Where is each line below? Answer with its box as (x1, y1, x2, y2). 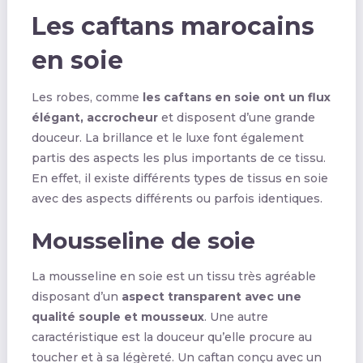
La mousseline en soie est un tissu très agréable (31, 268, 316, 284)
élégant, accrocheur (31, 109, 161, 125)
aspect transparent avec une (121, 288, 301, 304)
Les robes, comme (31, 89, 143, 105)
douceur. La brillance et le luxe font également (31, 130, 304, 145)
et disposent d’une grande (160, 109, 315, 125)
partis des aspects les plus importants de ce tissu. (31, 150, 326, 165)
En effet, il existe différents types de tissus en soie (31, 170, 328, 186)
